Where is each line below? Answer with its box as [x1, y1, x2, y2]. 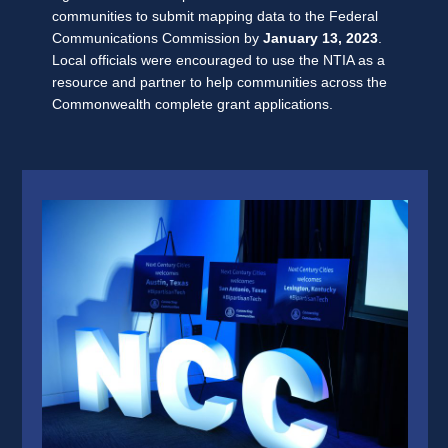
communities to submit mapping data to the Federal [52, 8, 378, 24]
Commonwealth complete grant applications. [52, 96, 333, 112]
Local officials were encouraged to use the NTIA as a [52, 52, 385, 68]
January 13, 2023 [263, 30, 378, 46]
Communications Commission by [52, 30, 263, 46]
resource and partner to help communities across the [52, 74, 387, 90]
